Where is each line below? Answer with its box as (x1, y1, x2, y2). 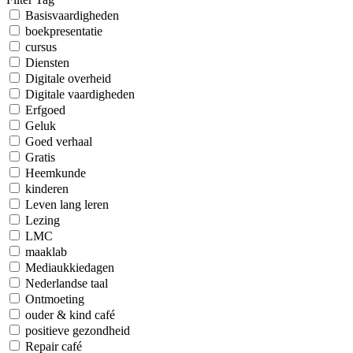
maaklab (25, 245, 67, 258)
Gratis (25, 150, 55, 164)
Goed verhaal (25, 135, 92, 148)
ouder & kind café (25, 308, 115, 321)
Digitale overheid (25, 72, 111, 85)
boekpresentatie (25, 24, 102, 38)
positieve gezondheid (25, 324, 130, 337)
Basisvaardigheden (25, 9, 119, 22)
